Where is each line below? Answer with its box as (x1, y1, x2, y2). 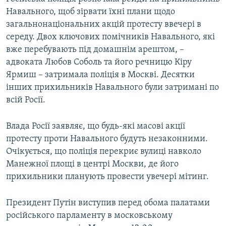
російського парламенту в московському (6, 211, 173, 221)
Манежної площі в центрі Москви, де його (6, 159, 179, 169)
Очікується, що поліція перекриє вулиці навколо (6, 147, 201, 157)
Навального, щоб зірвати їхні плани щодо (6, 7, 175, 17)
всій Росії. (6, 95, 45, 105)
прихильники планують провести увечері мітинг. (6, 172, 209, 182)
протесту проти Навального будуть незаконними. (6, 134, 208, 144)
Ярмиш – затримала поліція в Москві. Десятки (6, 70, 195, 80)
